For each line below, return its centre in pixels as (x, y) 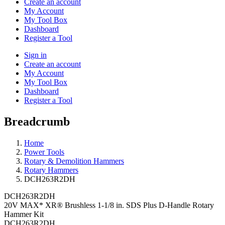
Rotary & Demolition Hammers (74, 161)
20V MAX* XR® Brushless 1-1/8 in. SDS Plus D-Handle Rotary (109, 205)
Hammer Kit (24, 214)
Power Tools (44, 152)
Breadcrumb (37, 121)
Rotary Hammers (51, 170)
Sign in (35, 55)
